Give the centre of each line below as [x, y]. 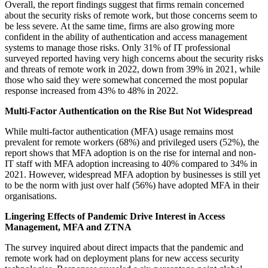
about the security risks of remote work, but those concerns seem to [131, 16]
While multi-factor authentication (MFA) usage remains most [119, 132]
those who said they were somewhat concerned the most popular [126, 80]
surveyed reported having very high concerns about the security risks [134, 59]
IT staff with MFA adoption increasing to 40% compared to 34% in [131, 164]
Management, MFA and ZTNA [68, 227]
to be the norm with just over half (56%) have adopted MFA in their [132, 185]
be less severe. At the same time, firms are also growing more [120, 26]
